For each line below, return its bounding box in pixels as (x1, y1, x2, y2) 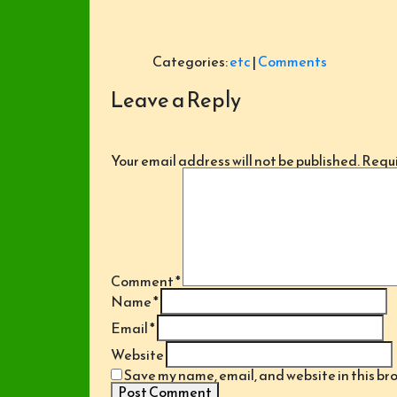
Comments (257, 51, 327, 72)
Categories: (152, 51, 230, 72)
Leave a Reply (110, 84, 241, 116)
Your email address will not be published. (110, 150, 360, 171)
